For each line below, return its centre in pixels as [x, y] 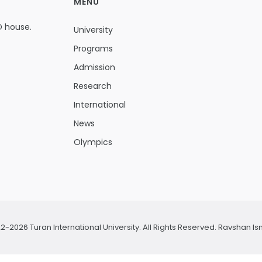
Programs [93, 49]
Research [93, 86]
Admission [94, 67]
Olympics [93, 142]
